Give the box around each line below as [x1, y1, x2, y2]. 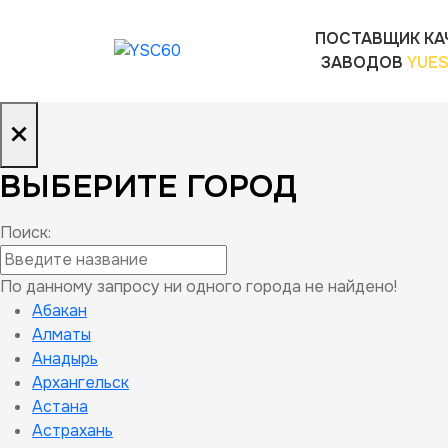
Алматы [32, 324, 91, 345]
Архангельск [32, 372, 129, 393]
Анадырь [32, 348, 98, 369]
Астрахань [32, 420, 113, 441]
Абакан [32, 300, 87, 321]
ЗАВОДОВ [320, 52, 407, 73]
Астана [32, 396, 88, 417]
